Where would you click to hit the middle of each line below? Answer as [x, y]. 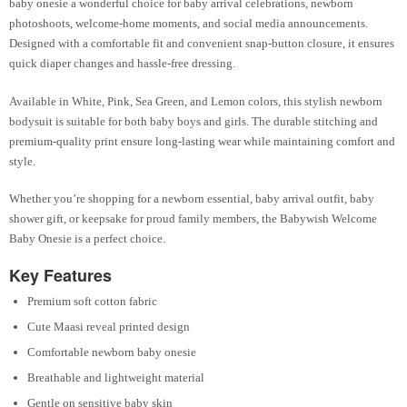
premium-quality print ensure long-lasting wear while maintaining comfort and [202, 141]
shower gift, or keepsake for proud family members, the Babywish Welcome [193, 219]
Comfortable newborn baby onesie [112, 352]
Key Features [60, 275]
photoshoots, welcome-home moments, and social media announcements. [189, 24]
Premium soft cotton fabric [92, 301]
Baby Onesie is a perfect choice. [87, 239]
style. [22, 161]
